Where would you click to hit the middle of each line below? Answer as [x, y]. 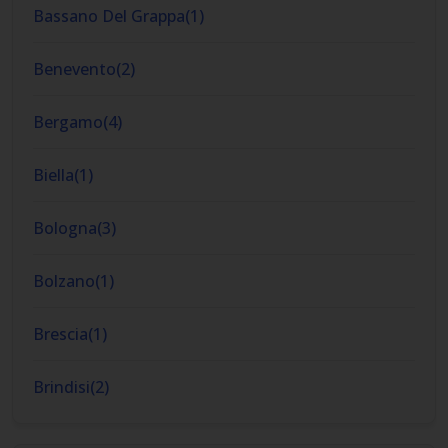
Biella [53, 175]
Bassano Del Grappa [109, 16]
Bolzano [64, 281]
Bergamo [68, 122]
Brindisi [61, 387]
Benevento [74, 69]
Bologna [65, 228]
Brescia [60, 334]
